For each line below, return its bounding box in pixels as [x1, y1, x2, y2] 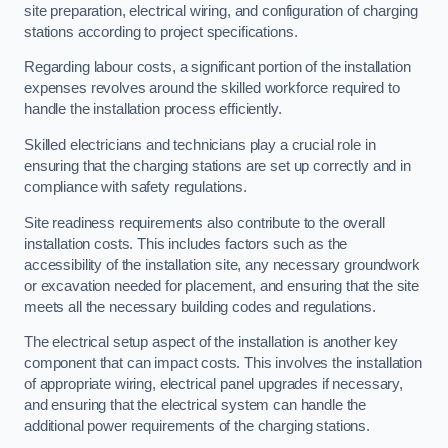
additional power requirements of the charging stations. [24, 418, 371, 435]
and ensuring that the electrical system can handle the [24, 397, 367, 414]
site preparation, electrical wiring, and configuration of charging [24, 2, 418, 19]
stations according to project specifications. [24, 23, 298, 40]
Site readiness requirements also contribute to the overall [24, 214, 385, 231]
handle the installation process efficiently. [24, 101, 282, 118]
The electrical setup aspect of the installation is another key [24, 334, 398, 351]
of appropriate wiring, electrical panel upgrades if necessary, [24, 376, 403, 393]
